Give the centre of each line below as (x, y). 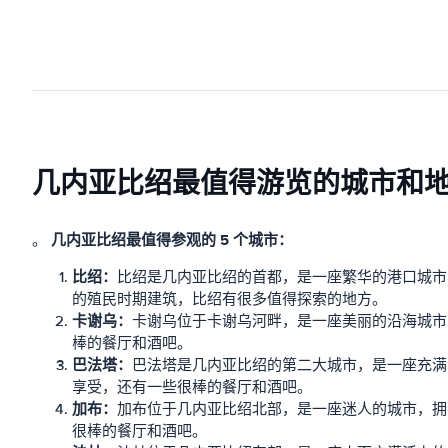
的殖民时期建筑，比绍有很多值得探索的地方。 (229, 299)
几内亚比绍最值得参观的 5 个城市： (172, 240)
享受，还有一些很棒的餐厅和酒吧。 (192, 387)
